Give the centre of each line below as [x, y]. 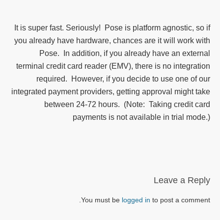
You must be [101, 200]
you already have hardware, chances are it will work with [112, 41]
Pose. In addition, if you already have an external [125, 53]
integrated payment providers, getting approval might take [111, 92]
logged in [136, 200]
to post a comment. [180, 200]
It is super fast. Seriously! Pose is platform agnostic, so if [112, 28]
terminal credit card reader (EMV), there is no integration [113, 66]
